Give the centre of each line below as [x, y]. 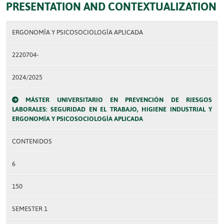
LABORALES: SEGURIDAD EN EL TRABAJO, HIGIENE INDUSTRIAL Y [112, 109]
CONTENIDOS [32, 141]
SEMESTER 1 [30, 209]
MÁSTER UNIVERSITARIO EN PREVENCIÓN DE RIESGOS [119, 100]
